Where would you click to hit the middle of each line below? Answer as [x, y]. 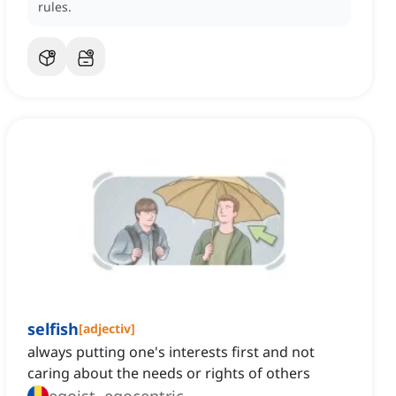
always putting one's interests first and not [171, 352]
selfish [53, 329]
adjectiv [107, 329]
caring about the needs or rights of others [169, 373]
